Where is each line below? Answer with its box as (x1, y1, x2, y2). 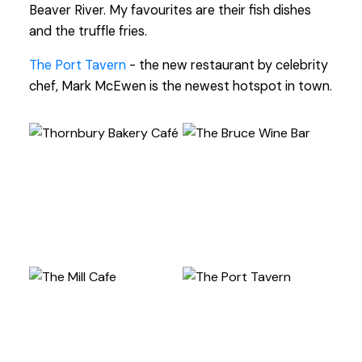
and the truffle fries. (28, 22, 147, 40)
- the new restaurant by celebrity (125, 56, 328, 74)
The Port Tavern (28, 56, 126, 74)
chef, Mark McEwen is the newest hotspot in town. (28, 77, 332, 95)
